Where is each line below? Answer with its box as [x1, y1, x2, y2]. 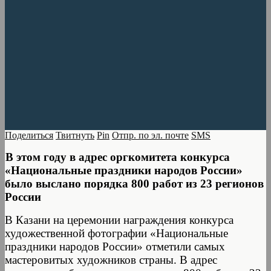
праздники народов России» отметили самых [5, 240, 225, 253]
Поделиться [5, 129, 53, 140]
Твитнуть [56, 129, 94, 140]
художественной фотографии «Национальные [5, 226, 228, 240]
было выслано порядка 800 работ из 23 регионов [5, 177, 264, 190]
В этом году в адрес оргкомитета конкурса [5, 150, 230, 163]
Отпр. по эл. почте [112, 129, 189, 140]
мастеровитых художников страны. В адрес [5, 253, 217, 266]
